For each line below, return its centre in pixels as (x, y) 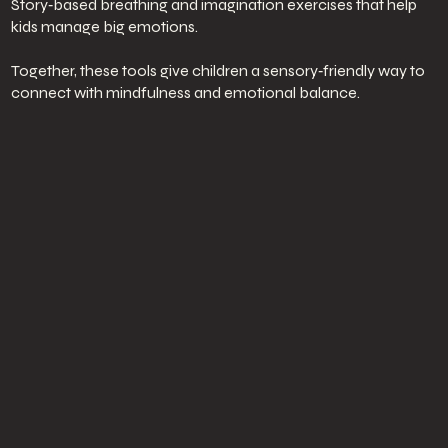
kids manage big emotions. (104, 27)
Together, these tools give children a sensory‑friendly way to (217, 71)
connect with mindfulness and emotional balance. (185, 93)
